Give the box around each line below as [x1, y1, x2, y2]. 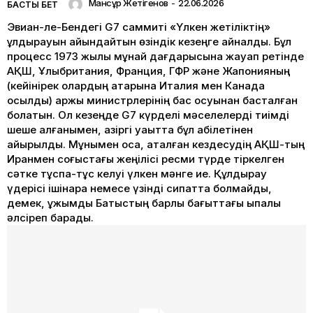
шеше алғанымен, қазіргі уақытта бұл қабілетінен [7, 122, 253, 136]
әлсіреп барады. [7, 210, 94, 224]
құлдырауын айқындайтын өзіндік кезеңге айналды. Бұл [7, 34, 291, 48]
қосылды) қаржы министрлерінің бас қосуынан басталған [7, 93, 298, 107]
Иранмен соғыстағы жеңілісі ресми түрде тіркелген [7, 152, 284, 166]
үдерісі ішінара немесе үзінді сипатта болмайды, [7, 181, 272, 195]
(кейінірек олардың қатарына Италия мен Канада [7, 78, 265, 92]
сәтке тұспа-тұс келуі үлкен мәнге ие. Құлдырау [7, 166, 267, 180]
